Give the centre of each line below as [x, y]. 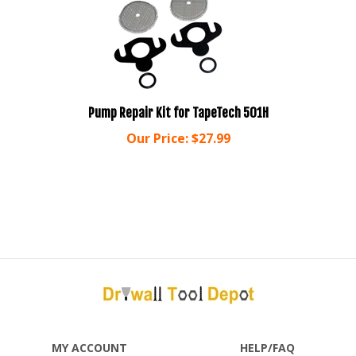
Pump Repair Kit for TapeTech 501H [178, 98]
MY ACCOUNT [89, 333]
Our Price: [157, 124]
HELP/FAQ [267, 333]
